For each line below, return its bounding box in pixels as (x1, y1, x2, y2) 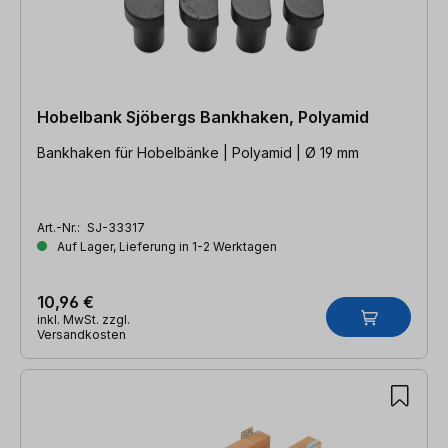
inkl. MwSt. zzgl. (37, 311, 130, 327)
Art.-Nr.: (37, 219, 83, 235)
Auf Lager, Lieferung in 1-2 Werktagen (54, 238, 277, 254)
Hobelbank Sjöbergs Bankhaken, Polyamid (37, 106, 369, 127)
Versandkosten (37, 326, 126, 342)
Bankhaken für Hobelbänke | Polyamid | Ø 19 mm (37, 143, 359, 161)
